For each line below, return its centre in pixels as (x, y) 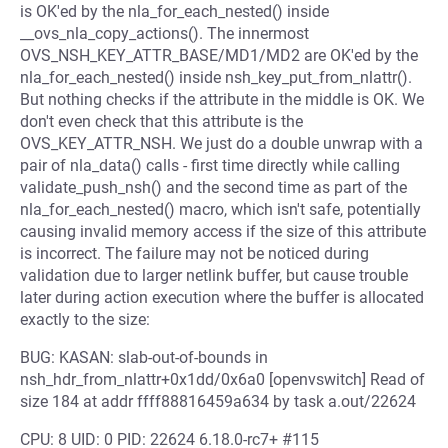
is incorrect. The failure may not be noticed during (194, 253)
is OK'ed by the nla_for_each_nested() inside (174, 11)
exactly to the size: (85, 319)
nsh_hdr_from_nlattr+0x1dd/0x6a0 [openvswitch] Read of (222, 379)
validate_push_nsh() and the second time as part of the (213, 187)
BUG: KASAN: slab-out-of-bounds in (144, 357)
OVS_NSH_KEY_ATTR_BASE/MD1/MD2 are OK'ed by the (219, 55)
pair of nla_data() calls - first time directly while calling (210, 165)
